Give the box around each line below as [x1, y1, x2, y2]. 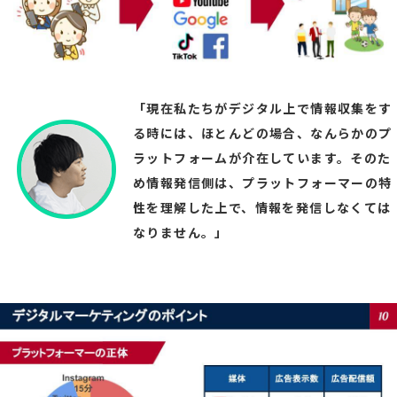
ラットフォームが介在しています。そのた [133, 148, 392, 167]
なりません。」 [133, 222, 229, 241]
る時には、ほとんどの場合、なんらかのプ [133, 123, 393, 142]
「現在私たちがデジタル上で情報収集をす [133, 98, 393, 117]
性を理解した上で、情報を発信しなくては [133, 198, 392, 216]
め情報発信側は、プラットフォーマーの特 [133, 173, 393, 191]
